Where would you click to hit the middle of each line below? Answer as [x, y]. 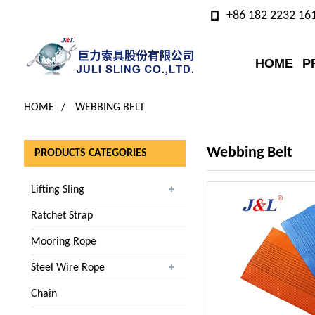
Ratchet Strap [62, 216]
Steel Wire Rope [67, 268]
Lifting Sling [57, 190]
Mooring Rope [63, 242]
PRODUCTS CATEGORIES [90, 153]
